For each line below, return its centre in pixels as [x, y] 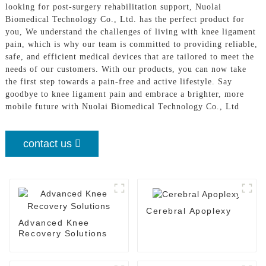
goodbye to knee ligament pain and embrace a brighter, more [124, 94]
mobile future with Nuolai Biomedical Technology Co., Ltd [122, 106]
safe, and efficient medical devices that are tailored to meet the [129, 56]
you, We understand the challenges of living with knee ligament [130, 31]
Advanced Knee [54, 222]
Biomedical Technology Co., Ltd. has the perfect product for [125, 19]
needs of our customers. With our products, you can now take [126, 69]
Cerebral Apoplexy [189, 210]
